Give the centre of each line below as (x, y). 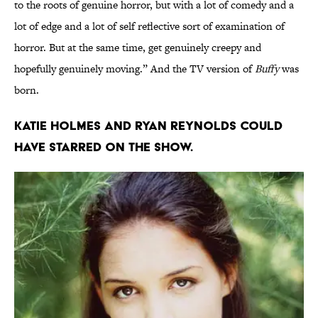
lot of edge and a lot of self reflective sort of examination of (149, 26)
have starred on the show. (104, 147)
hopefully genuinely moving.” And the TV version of (135, 69)
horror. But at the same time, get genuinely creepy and (138, 48)
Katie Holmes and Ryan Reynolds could (148, 126)
